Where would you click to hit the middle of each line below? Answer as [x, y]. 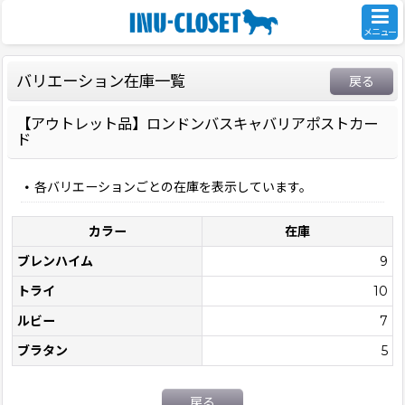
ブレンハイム [55, 261]
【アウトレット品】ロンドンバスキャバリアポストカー [197, 124]
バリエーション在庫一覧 [101, 81]
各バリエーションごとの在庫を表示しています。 [173, 187]
